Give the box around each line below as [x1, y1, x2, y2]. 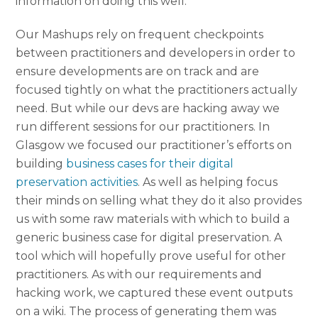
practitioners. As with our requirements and [16, 267, 263, 281]
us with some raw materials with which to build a [16, 212, 290, 226]
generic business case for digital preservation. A [16, 230, 283, 244]
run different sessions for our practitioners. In [16, 119, 270, 133]
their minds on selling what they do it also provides [16, 193, 302, 207]
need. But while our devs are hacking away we [16, 101, 280, 115]
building [16, 156, 67, 170]
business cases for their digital [66, 156, 234, 170]
